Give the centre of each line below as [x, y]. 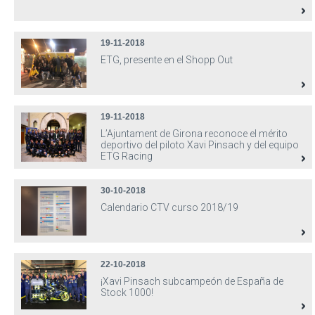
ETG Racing [127, 156]
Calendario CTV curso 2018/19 [169, 207]
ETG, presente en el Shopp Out [167, 60]
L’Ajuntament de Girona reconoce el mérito [194, 134]
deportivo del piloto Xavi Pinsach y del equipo [200, 145]
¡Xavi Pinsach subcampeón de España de [192, 281]
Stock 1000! [127, 292]
